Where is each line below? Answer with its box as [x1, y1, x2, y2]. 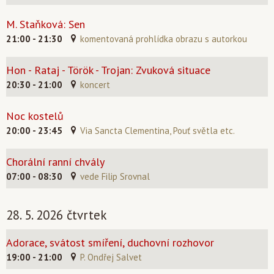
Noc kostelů [6, 109, 64, 123]
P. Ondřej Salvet [80, 251, 142, 263]
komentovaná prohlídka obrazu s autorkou [80, 33, 247, 45]
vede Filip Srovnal [80, 171, 150, 182]
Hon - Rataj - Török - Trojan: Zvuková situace [6, 63, 210, 77]
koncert [80, 79, 110, 91]
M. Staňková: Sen [6, 17, 85, 31]
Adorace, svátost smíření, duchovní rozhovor [6, 235, 214, 250]
